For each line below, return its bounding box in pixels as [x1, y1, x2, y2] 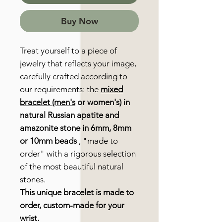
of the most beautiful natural [20, 162, 123, 172]
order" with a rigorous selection [20, 149, 136, 159]
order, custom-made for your [20, 200, 124, 211]
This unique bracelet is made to [20, 187, 134, 198]
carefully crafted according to [20, 71, 127, 82]
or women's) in [75, 97, 130, 108]
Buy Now [60, 15, 98, 27]
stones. [20, 174, 46, 185]
